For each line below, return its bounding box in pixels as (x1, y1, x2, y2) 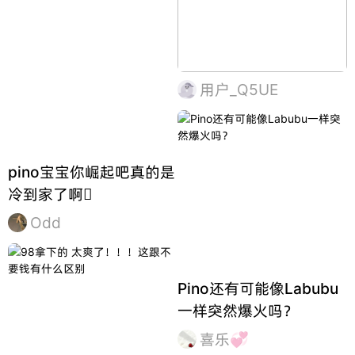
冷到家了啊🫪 (8, 185, 92, 204)
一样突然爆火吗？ (177, 301, 298, 321)
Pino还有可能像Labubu (177, 279, 338, 299)
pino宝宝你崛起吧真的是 (8, 162, 175, 182)
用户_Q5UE (200, 79, 278, 99)
